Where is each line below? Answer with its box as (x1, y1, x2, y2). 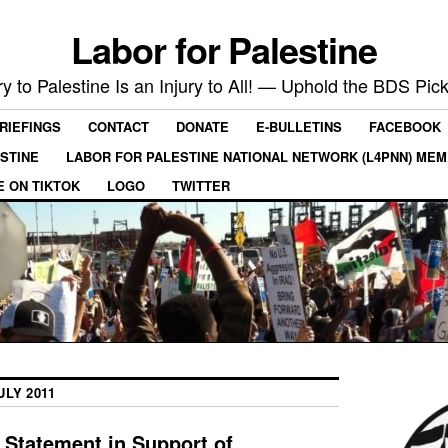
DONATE (176, 117, 229, 137)
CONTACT (88, 117, 149, 137)
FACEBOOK (369, 117, 441, 137)
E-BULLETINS (256, 117, 342, 137)
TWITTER (172, 175, 230, 195)
